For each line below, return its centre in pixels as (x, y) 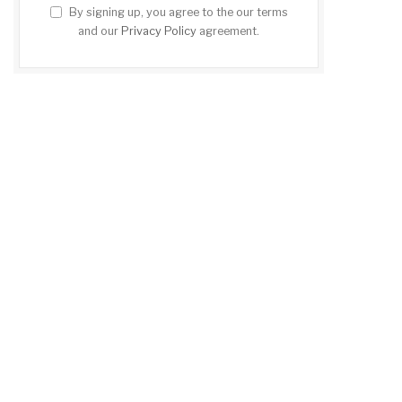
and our (100, 31)
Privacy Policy (159, 31)
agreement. (228, 31)
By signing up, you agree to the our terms (177, 12)
